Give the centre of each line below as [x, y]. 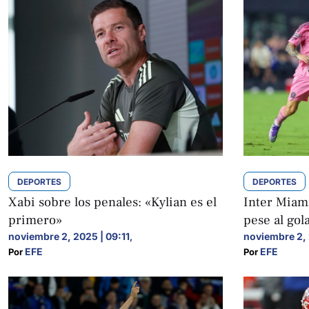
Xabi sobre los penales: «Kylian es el [112, 202]
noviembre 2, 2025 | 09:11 [69, 236]
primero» [35, 220]
